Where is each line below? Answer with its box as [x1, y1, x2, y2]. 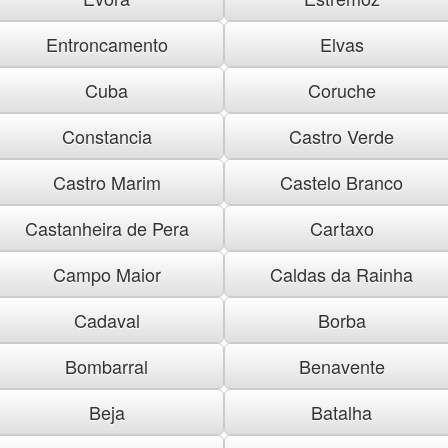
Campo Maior [52, 260, 161, 287]
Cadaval [73, 306, 140, 333]
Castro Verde [289, 122, 394, 149]
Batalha [311, 398, 372, 425]
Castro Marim [52, 168, 161, 195]
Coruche [307, 76, 376, 103]
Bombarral [65, 352, 148, 379]
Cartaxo [309, 214, 374, 241]
